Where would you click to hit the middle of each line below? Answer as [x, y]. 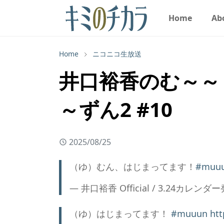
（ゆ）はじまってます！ [120, 213]
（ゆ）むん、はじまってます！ [132, 166]
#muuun [189, 213]
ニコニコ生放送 [117, 54]
